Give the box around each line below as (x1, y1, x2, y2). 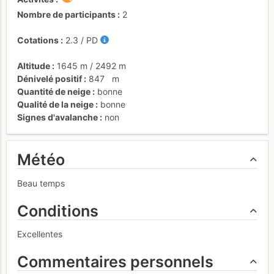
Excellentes (17, 229, 62, 240)
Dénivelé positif (17, 73, 82, 84)
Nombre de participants (17, 9, 116, 20)
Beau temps (17, 177, 65, 188)
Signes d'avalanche (17, 111, 98, 122)
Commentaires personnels (17, 253, 213, 272)
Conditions (17, 201, 98, 220)
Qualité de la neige (17, 98, 94, 109)
